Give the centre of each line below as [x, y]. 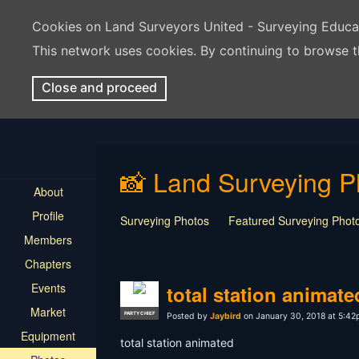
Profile [48, 216]
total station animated [177, 343]
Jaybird [226, 316]
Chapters [48, 264]
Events [48, 288]
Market [48, 312]
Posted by [188, 316]
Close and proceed [99, 87]
